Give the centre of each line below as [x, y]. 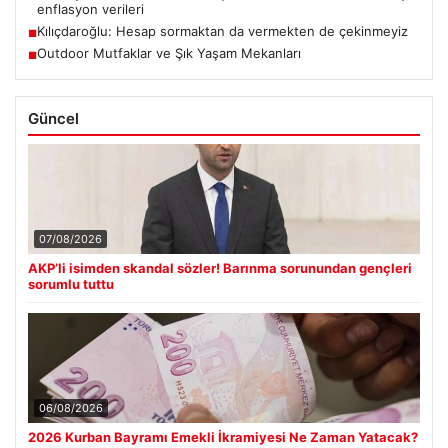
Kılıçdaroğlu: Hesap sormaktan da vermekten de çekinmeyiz [222, 31]
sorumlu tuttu [71, 284]
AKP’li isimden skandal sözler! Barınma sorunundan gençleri [220, 268]
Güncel [53, 119]
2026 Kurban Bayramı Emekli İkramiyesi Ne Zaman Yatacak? [223, 437]
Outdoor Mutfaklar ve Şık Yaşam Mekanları [169, 53]
